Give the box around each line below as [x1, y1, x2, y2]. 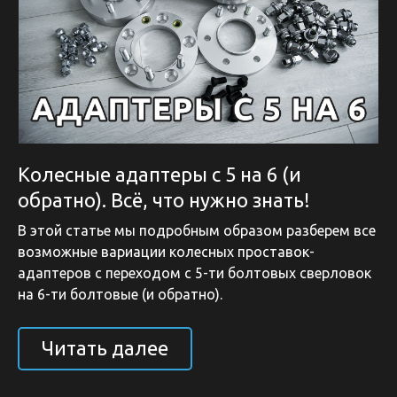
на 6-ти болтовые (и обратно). [18, 285, 222, 302]
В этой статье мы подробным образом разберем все [18, 222, 376, 238]
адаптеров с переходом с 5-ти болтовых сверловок [18, 264, 371, 281]
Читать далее [42, 337, 168, 360]
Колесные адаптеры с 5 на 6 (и [18, 162, 301, 185]
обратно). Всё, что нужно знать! [18, 188, 310, 211]
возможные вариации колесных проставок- [18, 243, 315, 260]
